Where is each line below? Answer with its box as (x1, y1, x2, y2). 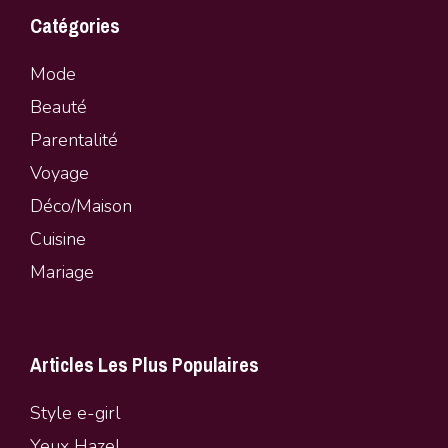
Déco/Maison (30, 193, 132, 218)
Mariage (30, 259, 94, 284)
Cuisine (30, 226, 86, 251)
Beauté (30, 94, 87, 119)
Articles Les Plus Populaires (30, 350, 259, 378)
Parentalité (30, 127, 118, 152)
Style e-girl (30, 400, 121, 425)
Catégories (30, 11, 120, 39)
